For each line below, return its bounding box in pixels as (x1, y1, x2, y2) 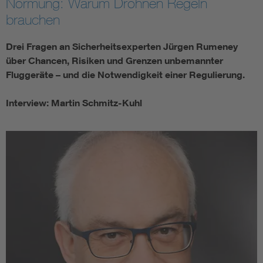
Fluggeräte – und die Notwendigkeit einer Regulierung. (6, 69, 245, 81)
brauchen (6, 11, 60, 28)
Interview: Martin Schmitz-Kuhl (6, 97, 142, 109)
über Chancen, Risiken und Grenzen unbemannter (6, 55, 223, 67)
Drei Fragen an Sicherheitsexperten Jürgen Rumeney (6, 41, 238, 53)
